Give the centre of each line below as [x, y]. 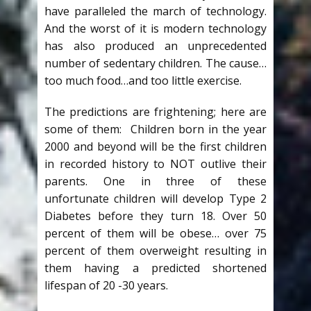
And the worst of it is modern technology [155, 28]
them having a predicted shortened [155, 268]
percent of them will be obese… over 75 [155, 233]
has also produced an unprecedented [155, 46]
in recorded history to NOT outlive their [155, 164]
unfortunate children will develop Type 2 [155, 199]
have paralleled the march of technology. [155, 11]
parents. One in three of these [155, 181]
